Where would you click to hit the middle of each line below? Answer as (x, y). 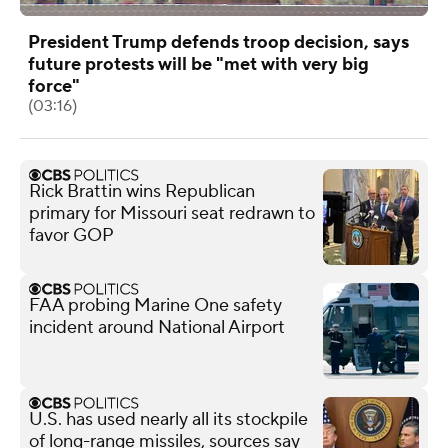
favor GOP (71, 235)
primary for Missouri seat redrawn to (172, 213)
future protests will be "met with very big (198, 64)
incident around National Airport (157, 327)
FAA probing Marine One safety (155, 305)
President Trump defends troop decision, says (218, 42)
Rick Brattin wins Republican (142, 191)
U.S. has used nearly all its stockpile (168, 419)
